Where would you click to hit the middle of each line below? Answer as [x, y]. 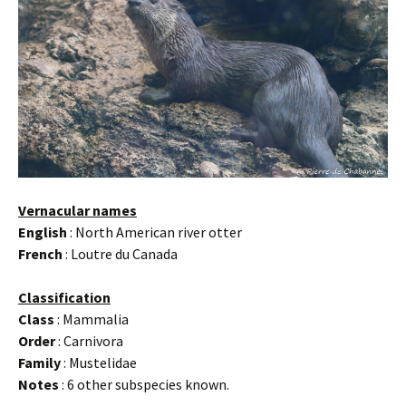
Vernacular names [77, 210]
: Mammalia [92, 319]
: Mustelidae [99, 362]
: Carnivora [89, 340]
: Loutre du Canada [120, 253]
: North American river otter [155, 232]
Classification [64, 297]
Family [39, 362]
